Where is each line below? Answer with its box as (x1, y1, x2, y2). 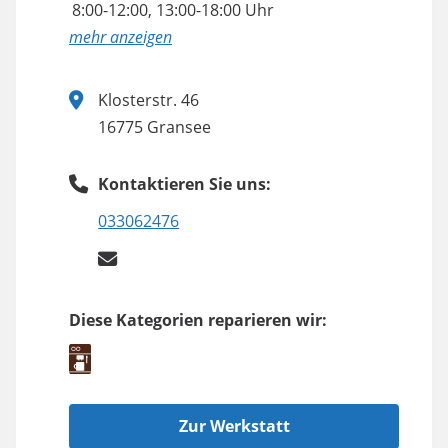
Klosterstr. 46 (98, 88, 200, 111)
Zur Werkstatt (178, 414, 290, 437)
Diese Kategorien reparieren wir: (69, 308, 327, 331)
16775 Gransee (98, 115, 212, 138)
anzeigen (110, 25, 172, 48)
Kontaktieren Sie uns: (98, 173, 272, 196)
